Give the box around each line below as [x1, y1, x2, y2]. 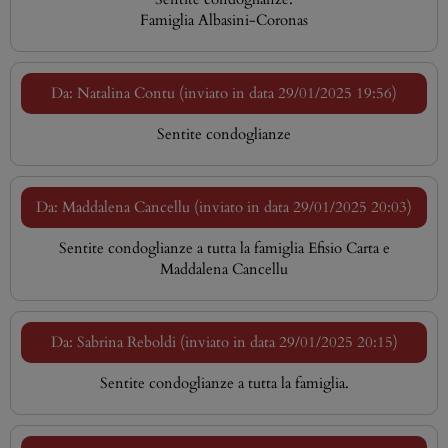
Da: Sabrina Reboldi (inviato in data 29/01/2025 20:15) [50, 331, 398, 353]
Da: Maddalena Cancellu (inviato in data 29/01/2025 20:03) [36, 196, 412, 218]
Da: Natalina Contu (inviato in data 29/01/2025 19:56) [51, 82, 397, 104]
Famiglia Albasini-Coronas [140, 9, 308, 31]
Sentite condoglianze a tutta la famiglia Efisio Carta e [58, 237, 390, 259]
